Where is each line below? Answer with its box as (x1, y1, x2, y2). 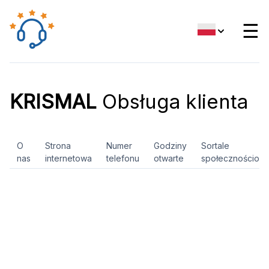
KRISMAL (10, 89, 97, 113)
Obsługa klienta (97, 89, 248, 113)
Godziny (154, 141, 187, 151)
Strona (45, 141, 71, 151)
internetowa (45, 153, 92, 163)
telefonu (106, 153, 139, 163)
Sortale (201, 141, 229, 151)
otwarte (154, 153, 184, 163)
